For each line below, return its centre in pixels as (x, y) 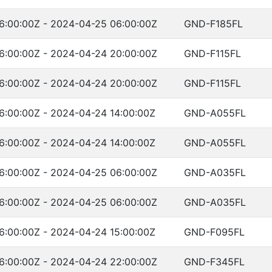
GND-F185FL (213, 24)
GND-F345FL (214, 262)
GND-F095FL (214, 232)
